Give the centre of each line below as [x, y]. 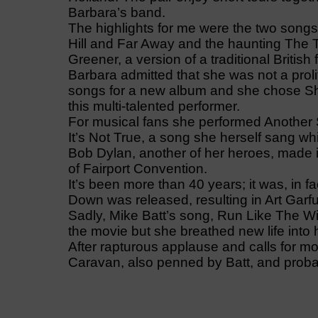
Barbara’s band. [116, 13]
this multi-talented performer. [154, 106]
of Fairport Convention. [137, 169]
